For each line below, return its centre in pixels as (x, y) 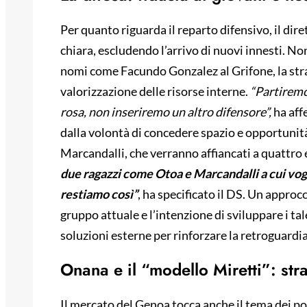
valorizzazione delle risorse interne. (154, 91)
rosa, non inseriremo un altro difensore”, (166, 112)
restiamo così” (99, 194)
